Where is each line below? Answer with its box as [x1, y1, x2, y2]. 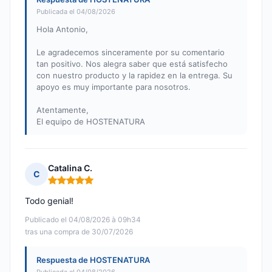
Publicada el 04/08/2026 [36, 7, 115, 16]
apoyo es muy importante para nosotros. [36, 82, 191, 92]
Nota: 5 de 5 [47, 179, 99, 191]
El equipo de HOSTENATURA [36, 117, 145, 127]
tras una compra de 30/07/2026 [25, 227, 133, 237]
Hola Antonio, [36, 24, 88, 35]
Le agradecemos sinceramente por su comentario [36, 47, 225, 58]
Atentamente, [36, 105, 89, 115]
